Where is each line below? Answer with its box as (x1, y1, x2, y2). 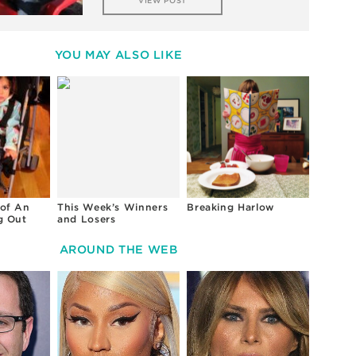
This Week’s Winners (57, 201, 168, 214)
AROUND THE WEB (59, 242, 178, 256)
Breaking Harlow (187, 201, 274, 214)
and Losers (57, 213, 116, 226)
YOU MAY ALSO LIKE (54, 48, 183, 62)
